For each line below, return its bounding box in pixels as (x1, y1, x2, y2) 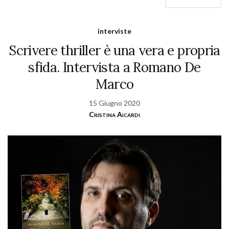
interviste (98, 26, 131, 35)
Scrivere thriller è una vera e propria (9, 41, 220, 59)
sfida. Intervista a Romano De (28, 58, 201, 76)
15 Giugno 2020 (89, 98, 140, 107)
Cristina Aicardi (89, 109, 140, 119)
